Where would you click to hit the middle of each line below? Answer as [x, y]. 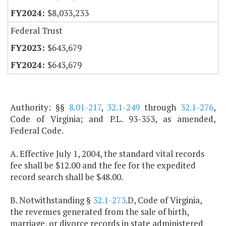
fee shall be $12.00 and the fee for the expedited [103, 165]
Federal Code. [37, 131]
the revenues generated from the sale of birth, [99, 212]
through [160, 107]
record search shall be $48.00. [67, 177]
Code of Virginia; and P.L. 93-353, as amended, [113, 119]
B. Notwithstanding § [51, 200]
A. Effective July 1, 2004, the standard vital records [107, 154]
